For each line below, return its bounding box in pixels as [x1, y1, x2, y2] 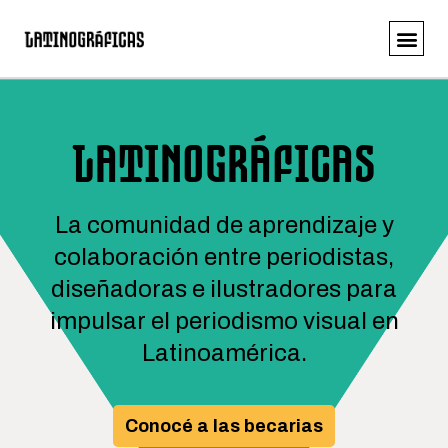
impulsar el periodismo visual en [49, 308, 399, 334]
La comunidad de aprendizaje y [54, 212, 394, 238]
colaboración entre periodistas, [54, 244, 394, 270]
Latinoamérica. [141, 340, 307, 366]
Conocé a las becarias [125, 416, 323, 436]
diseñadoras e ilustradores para [51, 276, 397, 302]
